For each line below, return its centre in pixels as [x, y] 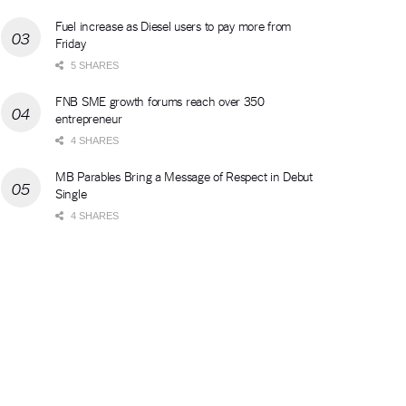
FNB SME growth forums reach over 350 [160, 100]
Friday [71, 42]
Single [71, 193]
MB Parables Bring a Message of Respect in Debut [184, 175]
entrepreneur [89, 117]
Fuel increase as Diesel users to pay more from [174, 25]
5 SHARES [93, 65]
